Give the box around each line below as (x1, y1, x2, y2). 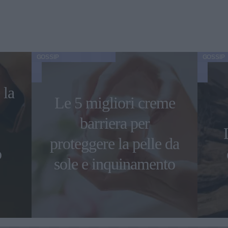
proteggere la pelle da (50, 134, 179, 153)
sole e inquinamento (54, 155, 175, 174)
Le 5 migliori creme (54, 94, 175, 112)
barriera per (79, 114, 150, 133)
